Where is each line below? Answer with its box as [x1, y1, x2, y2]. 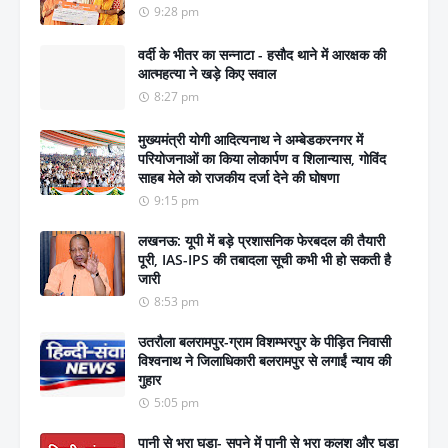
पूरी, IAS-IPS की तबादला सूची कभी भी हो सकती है [138, 250, 391, 270]
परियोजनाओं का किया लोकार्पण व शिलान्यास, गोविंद [138, 149, 386, 169]
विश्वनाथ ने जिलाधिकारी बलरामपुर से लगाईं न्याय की [138, 351, 391, 371]
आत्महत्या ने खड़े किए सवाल [138, 64, 276, 84]
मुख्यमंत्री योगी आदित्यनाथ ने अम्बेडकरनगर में [138, 130, 363, 150]
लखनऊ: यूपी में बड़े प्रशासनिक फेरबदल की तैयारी [138, 231, 385, 251]
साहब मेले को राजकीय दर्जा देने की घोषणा [138, 168, 339, 188]
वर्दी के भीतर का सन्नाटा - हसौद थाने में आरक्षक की [138, 45, 386, 65]
